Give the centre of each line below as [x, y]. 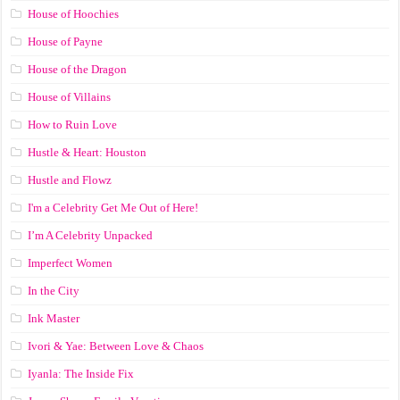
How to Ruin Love [73, 124]
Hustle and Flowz [70, 179]
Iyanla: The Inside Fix [81, 373]
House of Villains [70, 96]
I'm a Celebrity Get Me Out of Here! [113, 207]
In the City [54, 290]
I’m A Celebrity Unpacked [91, 235]
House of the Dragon [78, 69]
